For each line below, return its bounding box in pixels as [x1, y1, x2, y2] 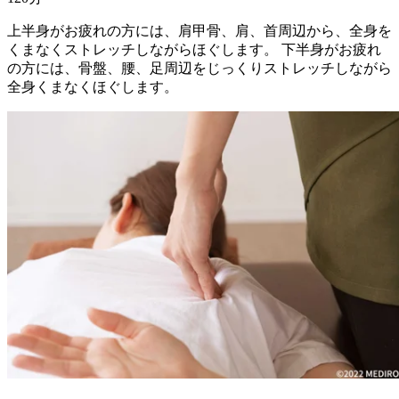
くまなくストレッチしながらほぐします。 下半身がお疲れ [7, 41, 381, 57]
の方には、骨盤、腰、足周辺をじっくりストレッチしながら [7, 60, 392, 76]
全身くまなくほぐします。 [7, 78, 178, 94]
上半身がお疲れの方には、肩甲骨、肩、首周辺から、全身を [7, 22, 392, 38]
